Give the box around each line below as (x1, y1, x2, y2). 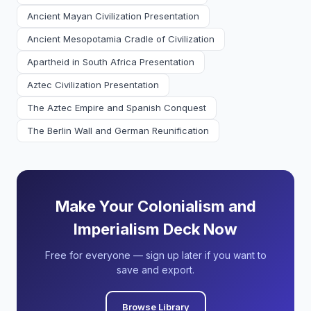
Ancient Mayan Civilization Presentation (27, 10, 199, 22)
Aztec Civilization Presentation (27, 79, 159, 90)
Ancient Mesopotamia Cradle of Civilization (27, 33, 215, 44)
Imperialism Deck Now (74, 220, 237, 238)
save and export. (117, 264, 194, 276)
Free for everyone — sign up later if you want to (44, 249, 267, 261)
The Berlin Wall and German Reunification (27, 125, 209, 136)
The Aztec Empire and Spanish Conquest (27, 102, 206, 113)
